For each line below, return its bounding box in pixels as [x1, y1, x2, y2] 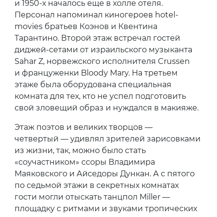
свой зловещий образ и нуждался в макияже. [15, 103, 199, 112]
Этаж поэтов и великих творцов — [15, 122, 153, 132]
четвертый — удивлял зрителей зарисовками [15, 134, 201, 143]
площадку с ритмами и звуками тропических [15, 203, 197, 213]
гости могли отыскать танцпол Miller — [15, 192, 170, 201]
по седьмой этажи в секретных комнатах [15, 180, 179, 190]
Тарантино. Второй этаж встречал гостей [15, 33, 180, 43]
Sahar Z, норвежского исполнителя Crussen [15, 56, 190, 66]
